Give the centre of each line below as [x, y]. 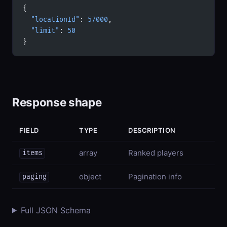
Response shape [57, 102]
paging [34, 177]
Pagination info [155, 176]
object [90, 176]
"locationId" [51, 20]
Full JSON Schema [55, 210]
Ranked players [156, 153]
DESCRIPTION [152, 130]
